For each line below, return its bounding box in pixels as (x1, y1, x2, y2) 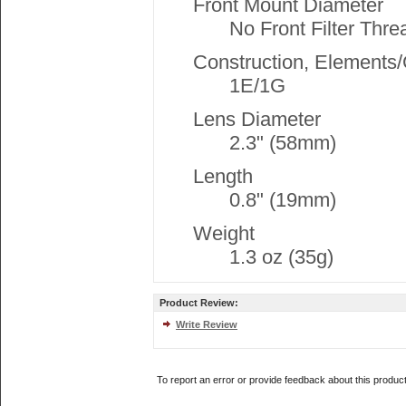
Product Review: (159, 297, 238, 308)
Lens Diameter (193, 108, 321, 130)
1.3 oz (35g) (229, 246, 333, 268)
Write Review (176, 319, 237, 330)
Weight (193, 222, 255, 245)
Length (193, 165, 253, 188)
